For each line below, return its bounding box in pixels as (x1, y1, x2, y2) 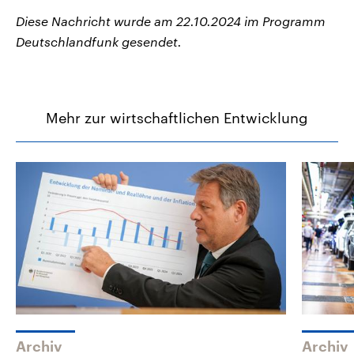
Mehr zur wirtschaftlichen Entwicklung (46, 109, 308, 127)
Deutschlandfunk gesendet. (16, 34, 182, 50)
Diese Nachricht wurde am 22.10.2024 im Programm (16, 13, 326, 29)
